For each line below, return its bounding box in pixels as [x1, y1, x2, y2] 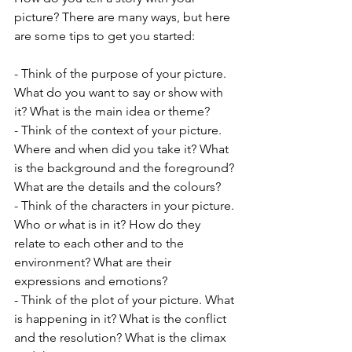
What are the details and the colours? [14, 179, 221, 195]
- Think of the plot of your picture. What [14, 292, 237, 308]
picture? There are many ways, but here [14, 9, 233, 25]
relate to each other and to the [14, 236, 187, 251]
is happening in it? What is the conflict [14, 311, 229, 327]
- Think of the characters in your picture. [14, 198, 237, 214]
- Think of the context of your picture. [14, 123, 225, 138]
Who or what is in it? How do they [14, 217, 203, 233]
